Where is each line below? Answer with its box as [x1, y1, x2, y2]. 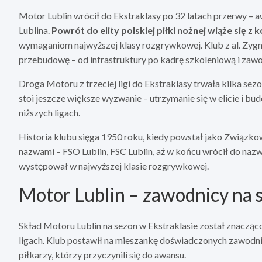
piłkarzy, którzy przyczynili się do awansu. [19, 249, 186, 261]
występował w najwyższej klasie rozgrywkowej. [19, 160, 209, 172]
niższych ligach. [19, 107, 80, 119]
